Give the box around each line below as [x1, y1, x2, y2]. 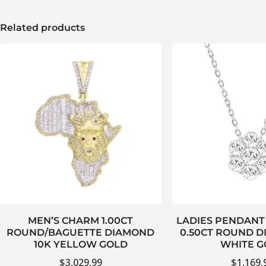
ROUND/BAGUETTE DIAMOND [7, 227, 155, 239]
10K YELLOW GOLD [33, 239, 128, 251]
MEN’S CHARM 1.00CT [28, 215, 134, 227]
